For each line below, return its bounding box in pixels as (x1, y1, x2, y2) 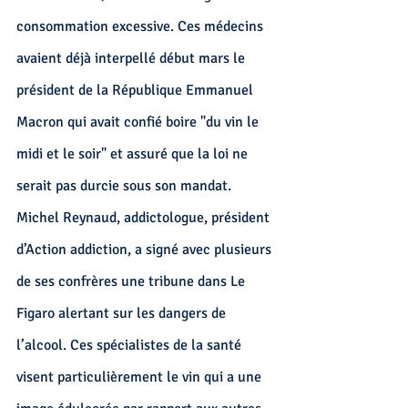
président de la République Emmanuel (16, 81, 257, 99)
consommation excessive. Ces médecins (16, 17, 267, 36)
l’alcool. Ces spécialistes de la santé (16, 336, 245, 354)
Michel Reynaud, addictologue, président (16, 209, 273, 227)
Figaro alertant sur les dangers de (16, 304, 229, 322)
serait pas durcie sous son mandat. (16, 177, 231, 195)
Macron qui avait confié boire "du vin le (16, 113, 262, 131)
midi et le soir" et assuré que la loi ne (16, 145, 251, 163)
